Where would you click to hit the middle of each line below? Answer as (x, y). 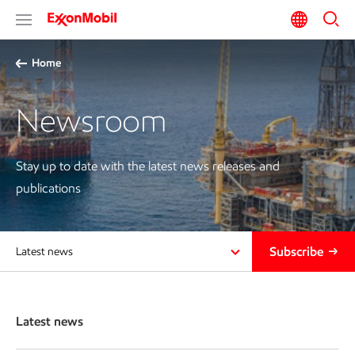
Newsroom (92, 121)
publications (48, 188)
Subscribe (296, 251)
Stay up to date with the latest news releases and (148, 166)
